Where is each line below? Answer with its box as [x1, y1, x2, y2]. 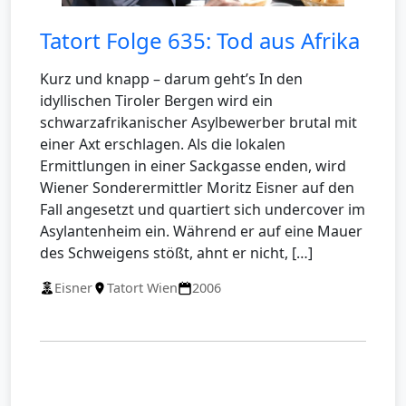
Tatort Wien [107, 279, 178, 297]
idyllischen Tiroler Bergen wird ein [40, 91, 273, 111]
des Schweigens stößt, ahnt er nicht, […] [40, 243, 313, 264]
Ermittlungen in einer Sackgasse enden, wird [40, 156, 346, 177]
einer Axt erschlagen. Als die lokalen [40, 134, 285, 155]
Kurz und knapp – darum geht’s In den [40, 69, 303, 90]
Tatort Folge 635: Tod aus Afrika [40, 25, 360, 56]
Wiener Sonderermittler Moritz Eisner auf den [40, 178, 354, 198]
